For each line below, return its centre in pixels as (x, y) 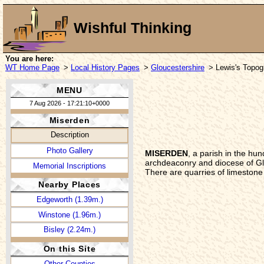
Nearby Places (70, 184)
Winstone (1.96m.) (70, 214)
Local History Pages (105, 67)
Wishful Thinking (133, 28)
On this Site (70, 248)
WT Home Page (32, 67)
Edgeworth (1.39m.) (70, 200)
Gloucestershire (178, 67)
